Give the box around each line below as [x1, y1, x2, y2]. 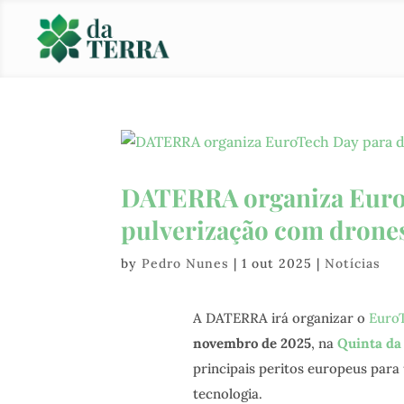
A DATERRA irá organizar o [192, 308, 369, 326]
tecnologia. [192, 384, 262, 402]
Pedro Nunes [142, 255, 230, 271]
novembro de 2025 [192, 334, 311, 352]
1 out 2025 [242, 255, 313, 271]
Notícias [325, 255, 381, 271]
